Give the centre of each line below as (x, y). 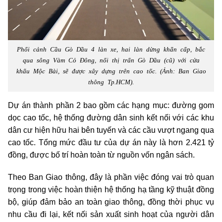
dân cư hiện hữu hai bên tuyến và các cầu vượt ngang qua (111, 130)
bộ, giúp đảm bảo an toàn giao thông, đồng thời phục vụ (111, 202)
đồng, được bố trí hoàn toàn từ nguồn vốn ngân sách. (101, 155)
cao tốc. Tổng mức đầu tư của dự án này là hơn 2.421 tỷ (111, 142)
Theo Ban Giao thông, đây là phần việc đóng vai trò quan (111, 177)
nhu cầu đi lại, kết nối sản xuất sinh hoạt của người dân (111, 214)
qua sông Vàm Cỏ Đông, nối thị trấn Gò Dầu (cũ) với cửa (111, 59)
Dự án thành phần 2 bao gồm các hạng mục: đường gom (111, 105)
